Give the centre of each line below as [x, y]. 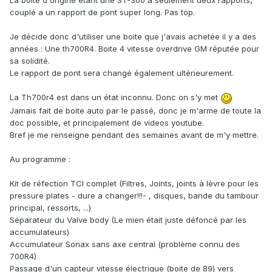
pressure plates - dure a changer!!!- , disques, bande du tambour [134, 195]
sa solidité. [31, 61]
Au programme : [41, 159]
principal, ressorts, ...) [50, 207]
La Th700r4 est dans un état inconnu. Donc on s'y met [115, 97]
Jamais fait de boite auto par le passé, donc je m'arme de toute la [135, 110]
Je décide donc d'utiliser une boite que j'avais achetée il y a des [133, 37]
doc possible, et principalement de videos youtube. [108, 122]
